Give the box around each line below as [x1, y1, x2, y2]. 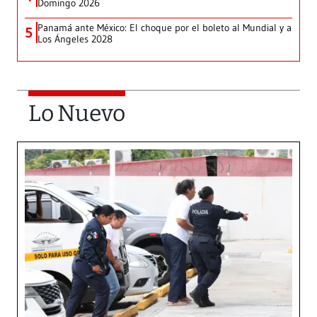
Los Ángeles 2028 [38, 33, 113, 46]
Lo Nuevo [28, 100, 125, 127]
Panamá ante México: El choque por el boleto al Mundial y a [38, 21, 292, 35]
